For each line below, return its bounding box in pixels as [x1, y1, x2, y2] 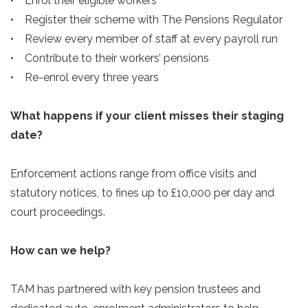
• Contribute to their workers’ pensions [10, 52, 212, 65]
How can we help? [10, 244, 111, 257]
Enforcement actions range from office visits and [10, 167, 256, 180]
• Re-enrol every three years [10, 71, 162, 84]
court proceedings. [10, 206, 105, 219]
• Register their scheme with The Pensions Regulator [10, 13, 285, 26]
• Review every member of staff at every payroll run [10, 32, 280, 45]
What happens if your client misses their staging [10, 109, 284, 122]
